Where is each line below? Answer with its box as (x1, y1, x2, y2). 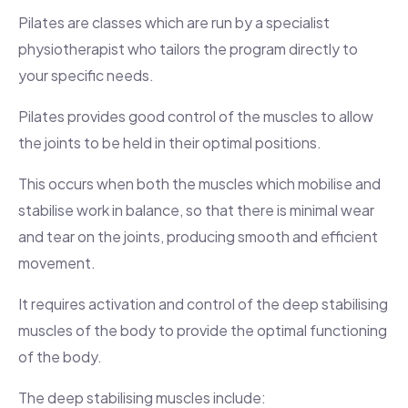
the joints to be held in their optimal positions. (18, 132, 321, 152)
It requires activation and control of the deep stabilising (18, 293, 388, 313)
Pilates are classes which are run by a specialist (18, 12, 330, 32)
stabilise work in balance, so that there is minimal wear (18, 199, 374, 219)
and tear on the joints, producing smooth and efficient (18, 226, 378, 246)
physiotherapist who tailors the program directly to (18, 38, 358, 58)
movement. (18, 252, 96, 272)
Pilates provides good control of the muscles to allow (18, 106, 373, 126)
